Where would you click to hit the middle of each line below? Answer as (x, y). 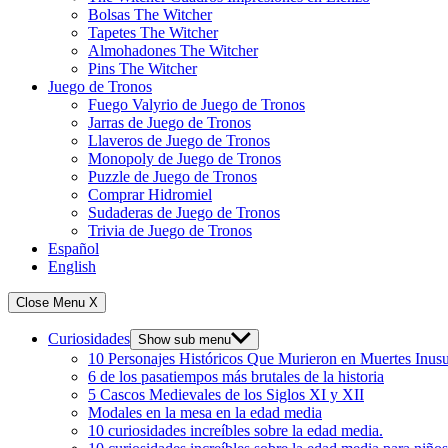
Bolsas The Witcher (150, 14)
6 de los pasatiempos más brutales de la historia (236, 376)
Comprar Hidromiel (150, 194)
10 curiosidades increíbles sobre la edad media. (235, 430)
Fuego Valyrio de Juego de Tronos (196, 104)
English (72, 266)
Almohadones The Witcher (173, 50)
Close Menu (50, 302)
